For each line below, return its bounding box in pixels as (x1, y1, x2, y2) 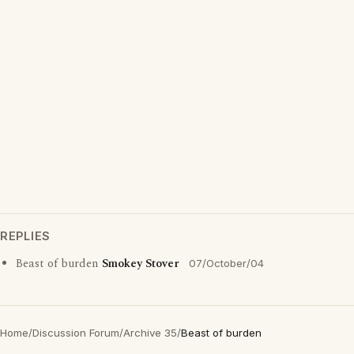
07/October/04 (189, 257, 264, 269)
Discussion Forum (32, 326, 119, 339)
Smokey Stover (102, 255, 179, 273)
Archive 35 (123, 326, 177, 339)
